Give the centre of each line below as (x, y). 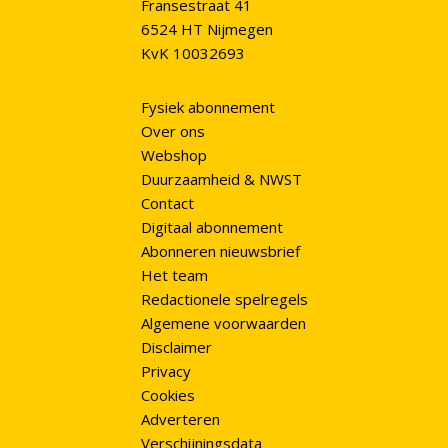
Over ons (172, 131)
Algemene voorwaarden (223, 323)
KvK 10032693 (192, 53)
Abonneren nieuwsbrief (220, 251)
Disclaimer (176, 347)
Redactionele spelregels (224, 299)
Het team (174, 275)
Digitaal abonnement (211, 227)
